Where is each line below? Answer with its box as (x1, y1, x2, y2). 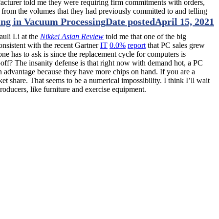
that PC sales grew (146, 41, 205, 49)
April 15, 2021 (155, 16, 214, 27)
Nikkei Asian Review (40, 32, 104, 41)
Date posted (106, 16, 155, 27)
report (128, 41, 146, 49)
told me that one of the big (104, 32, 186, 41)
